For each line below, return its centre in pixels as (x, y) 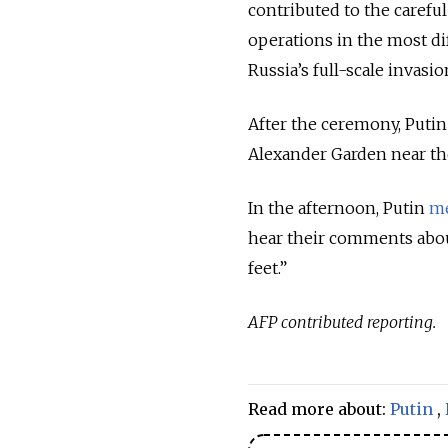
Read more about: (319, 409)
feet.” (267, 268)
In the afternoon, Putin (336, 208)
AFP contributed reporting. (342, 322)
